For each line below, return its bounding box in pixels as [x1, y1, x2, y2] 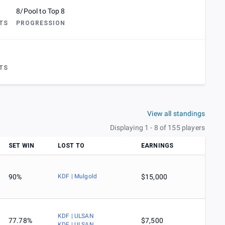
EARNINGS [141, 142, 174, 150]
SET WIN [9, 142, 35, 150]
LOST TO [58, 142, 85, 150]
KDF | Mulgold [58, 173, 97, 180]
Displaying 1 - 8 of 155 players [110, 124, 205, 132]
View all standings [147, 109, 205, 118]
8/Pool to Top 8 [16, 7, 65, 16]
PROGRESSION [16, 20, 66, 27]
